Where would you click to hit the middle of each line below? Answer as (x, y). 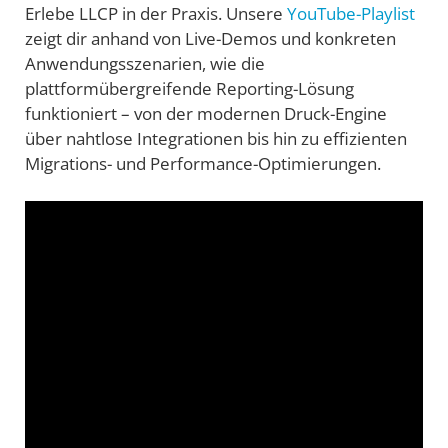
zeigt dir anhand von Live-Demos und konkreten (210, 38)
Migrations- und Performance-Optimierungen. (203, 163)
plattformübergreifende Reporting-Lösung (189, 88)
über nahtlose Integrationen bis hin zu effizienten (216, 138)
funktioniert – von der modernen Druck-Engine (206, 113)
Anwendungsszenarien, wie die (145, 63)
